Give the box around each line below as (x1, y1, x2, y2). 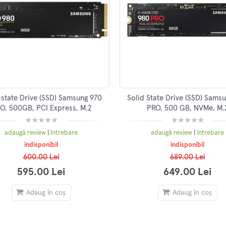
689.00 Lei (169, 153, 205, 161)
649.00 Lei (163, 166, 212, 177)
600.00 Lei (23, 153, 60, 161)
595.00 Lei (17, 166, 66, 177)
